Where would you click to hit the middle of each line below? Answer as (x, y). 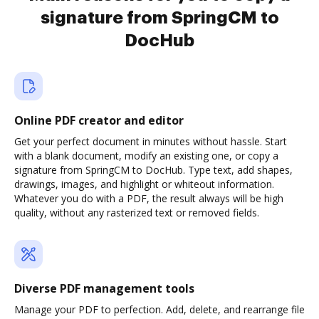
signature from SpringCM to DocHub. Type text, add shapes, (153, 170)
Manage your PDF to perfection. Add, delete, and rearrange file (159, 309)
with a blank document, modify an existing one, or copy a (146, 156)
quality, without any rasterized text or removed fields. (137, 213)
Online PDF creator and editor (99, 120)
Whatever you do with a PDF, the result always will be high (149, 198)
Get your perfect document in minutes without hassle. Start (151, 141)
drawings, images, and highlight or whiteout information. (144, 184)
